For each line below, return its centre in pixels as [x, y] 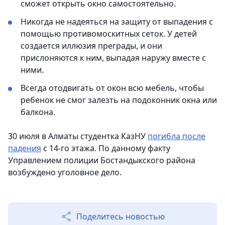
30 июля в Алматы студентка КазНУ [78, 136]
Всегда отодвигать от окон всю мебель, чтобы [112, 88]
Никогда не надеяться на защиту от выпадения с [117, 22]
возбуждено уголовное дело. [65, 173]
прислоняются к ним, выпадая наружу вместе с [113, 58]
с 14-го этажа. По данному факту [106, 148]
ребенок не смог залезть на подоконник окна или [119, 100]
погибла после [177, 136]
